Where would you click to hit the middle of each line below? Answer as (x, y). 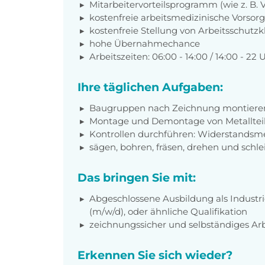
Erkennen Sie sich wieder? (155, 255)
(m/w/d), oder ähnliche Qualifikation (168, 211)
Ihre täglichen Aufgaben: (150, 87)
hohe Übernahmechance (145, 43)
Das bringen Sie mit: (137, 177)
